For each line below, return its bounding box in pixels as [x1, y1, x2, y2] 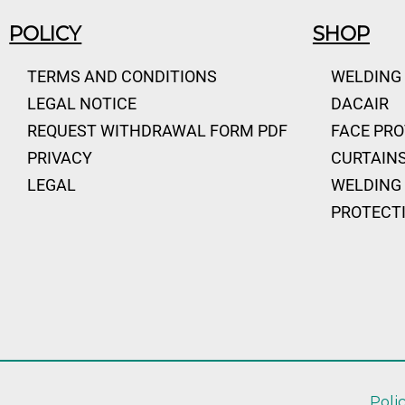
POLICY [9, 22, 82, 46]
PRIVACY [27, 148, 93, 168]
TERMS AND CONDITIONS [27, 67, 218, 87]
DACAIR [330, 94, 389, 114]
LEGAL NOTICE [27, 94, 137, 114]
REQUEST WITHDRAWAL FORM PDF [27, 121, 288, 141]
